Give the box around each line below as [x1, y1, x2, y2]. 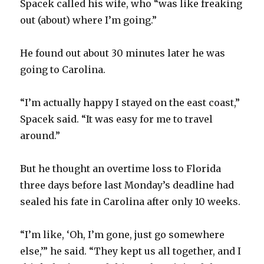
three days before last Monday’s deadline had [20, 179, 235, 191]
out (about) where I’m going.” [20, 14, 157, 26]
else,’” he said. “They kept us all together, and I [20, 245, 242, 257]
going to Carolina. [20, 63, 106, 75]
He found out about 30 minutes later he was [20, 47, 226, 59]
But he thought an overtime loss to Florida [20, 162, 222, 174]
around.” [20, 129, 61, 141]
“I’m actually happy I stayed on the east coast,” [20, 96, 240, 108]
